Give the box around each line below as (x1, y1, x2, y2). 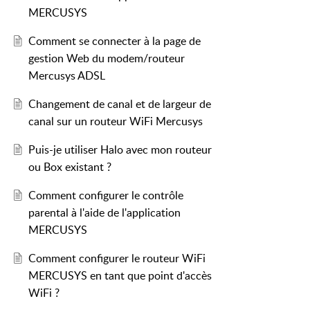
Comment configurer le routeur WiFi (28, 250, 206, 266)
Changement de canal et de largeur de (28, 96, 211, 112)
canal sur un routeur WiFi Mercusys (28, 113, 203, 129)
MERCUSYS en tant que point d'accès (28, 268, 212, 284)
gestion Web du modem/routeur (28, 51, 185, 66)
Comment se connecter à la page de (28, 33, 201, 49)
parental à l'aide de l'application (28, 205, 181, 221)
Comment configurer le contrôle (28, 188, 183, 203)
